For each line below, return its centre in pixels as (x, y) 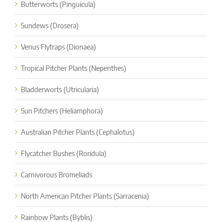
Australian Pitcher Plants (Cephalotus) (78, 132)
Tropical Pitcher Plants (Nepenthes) (74, 68)
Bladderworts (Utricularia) (60, 89)
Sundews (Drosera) (50, 25)
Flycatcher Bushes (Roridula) (64, 153)
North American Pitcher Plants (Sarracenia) (85, 195)
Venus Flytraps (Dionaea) (58, 46)
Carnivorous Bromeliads (56, 174)
